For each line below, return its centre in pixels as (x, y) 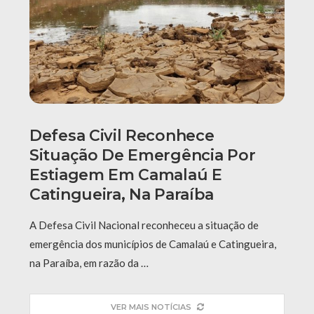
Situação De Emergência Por (143, 155)
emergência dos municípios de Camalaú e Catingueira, (153, 244)
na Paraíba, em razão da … (89, 262)
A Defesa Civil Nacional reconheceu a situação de (144, 225)
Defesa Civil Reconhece (122, 135)
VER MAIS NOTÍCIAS (151, 307)
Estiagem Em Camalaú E (126, 175)
